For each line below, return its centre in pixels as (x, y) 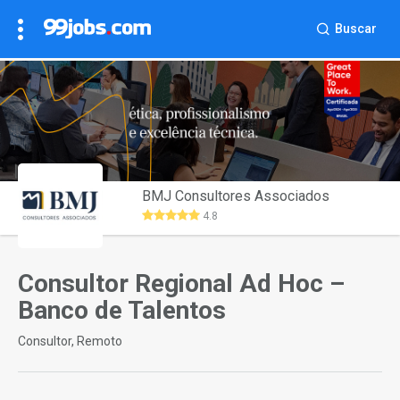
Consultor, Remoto (70, 341)
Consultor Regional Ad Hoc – (181, 284)
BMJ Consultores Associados (236, 196)
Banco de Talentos (122, 311)
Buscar (356, 29)
